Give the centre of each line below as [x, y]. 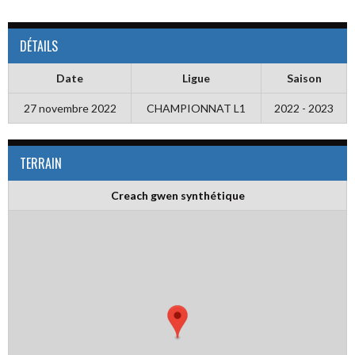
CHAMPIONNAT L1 [196, 108]
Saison [304, 78]
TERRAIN [41, 163]
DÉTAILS [39, 46]
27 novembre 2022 [70, 108]
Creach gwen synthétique [177, 195]
